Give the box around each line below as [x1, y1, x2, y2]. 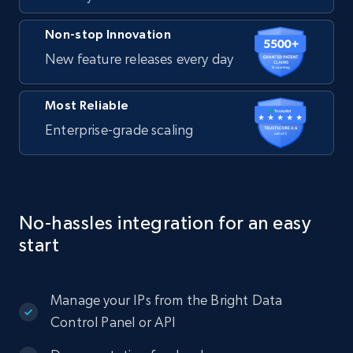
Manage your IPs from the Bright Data [50, 291, 283, 308]
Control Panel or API [50, 313, 176, 330]
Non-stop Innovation [45, 27, 172, 41]
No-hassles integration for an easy [19, 211, 311, 233]
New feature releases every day [45, 50, 234, 67]
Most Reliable [45, 97, 129, 112]
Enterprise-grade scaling [45, 121, 194, 138]
